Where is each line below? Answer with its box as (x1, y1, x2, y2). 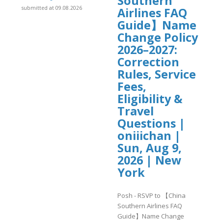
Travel (117, 103, 154, 119)
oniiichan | (117, 128, 181, 144)
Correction (117, 54, 179, 70)
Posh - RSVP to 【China (117, 191, 186, 200)
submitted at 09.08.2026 (22, 4, 82, 12)
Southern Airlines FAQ (117, 201, 182, 210)
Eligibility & (117, 91, 183, 107)
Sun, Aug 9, (117, 140, 182, 156)
